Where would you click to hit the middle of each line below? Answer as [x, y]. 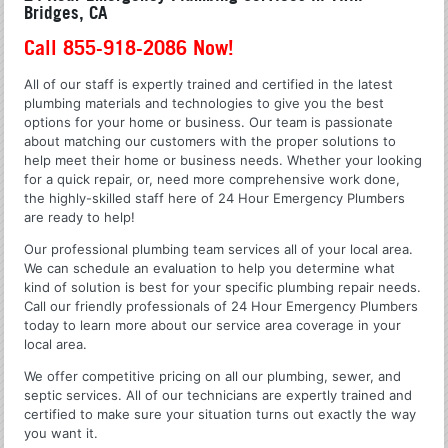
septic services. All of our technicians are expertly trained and [218, 394]
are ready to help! [80, 216]
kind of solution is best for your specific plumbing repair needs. [223, 286]
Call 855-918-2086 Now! [129, 47]
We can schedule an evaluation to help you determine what [210, 267]
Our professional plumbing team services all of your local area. [219, 248]
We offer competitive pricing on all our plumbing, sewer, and [213, 375]
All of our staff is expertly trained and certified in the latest [209, 83]
